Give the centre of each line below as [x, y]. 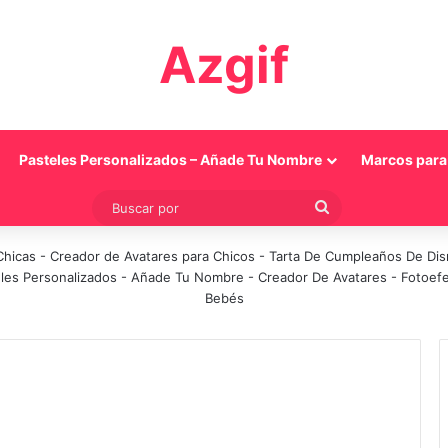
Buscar [353, 206]
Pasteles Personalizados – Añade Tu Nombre [170, 159]
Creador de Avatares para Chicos [152, 256]
